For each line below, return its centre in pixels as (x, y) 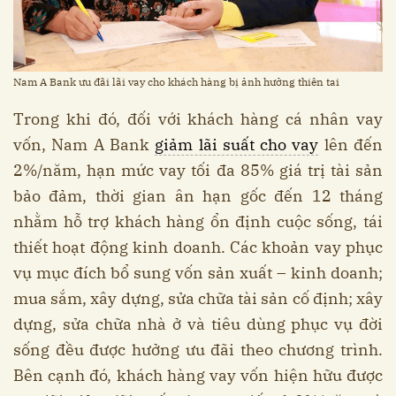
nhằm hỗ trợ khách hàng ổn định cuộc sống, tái (198, 221)
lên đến (351, 144)
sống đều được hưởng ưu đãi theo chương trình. (198, 349)
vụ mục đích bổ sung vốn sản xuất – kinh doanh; (198, 272)
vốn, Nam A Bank (84, 144)
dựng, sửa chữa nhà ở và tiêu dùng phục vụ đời (198, 324)
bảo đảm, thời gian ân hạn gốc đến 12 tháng (198, 195)
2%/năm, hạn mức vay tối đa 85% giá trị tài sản (198, 170)
